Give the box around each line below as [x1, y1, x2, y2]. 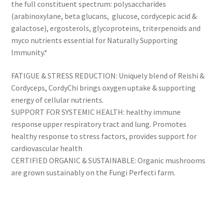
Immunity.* [11, 47, 47, 58]
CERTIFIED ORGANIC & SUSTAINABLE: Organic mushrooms [11, 155, 205, 165]
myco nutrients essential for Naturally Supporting [11, 35, 178, 46]
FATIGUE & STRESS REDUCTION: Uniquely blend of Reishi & [11, 70, 204, 80]
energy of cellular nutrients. [11, 94, 104, 105]
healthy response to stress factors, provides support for [11, 131, 197, 141]
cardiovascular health [11, 143, 82, 153]
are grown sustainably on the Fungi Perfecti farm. [11, 167, 175, 177]
